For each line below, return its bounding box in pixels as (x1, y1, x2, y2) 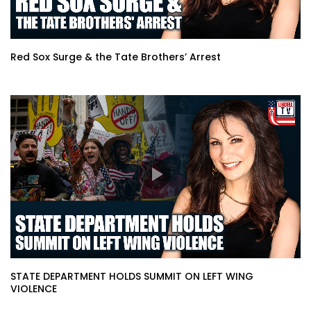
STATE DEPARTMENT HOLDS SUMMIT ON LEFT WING (10, 269, 253, 283)
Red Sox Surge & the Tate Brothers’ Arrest (10, 49, 221, 64)
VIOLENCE (10, 281, 57, 296)
